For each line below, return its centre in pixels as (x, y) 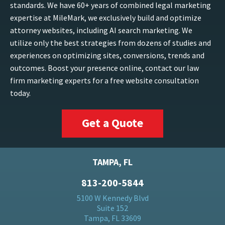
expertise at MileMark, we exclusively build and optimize (106, 18)
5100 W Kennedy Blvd (113, 198)
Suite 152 (113, 208)
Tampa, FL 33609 (113, 218)
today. (20, 93)
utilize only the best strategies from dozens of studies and (110, 43)
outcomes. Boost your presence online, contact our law (104, 68)
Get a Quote (113, 123)
